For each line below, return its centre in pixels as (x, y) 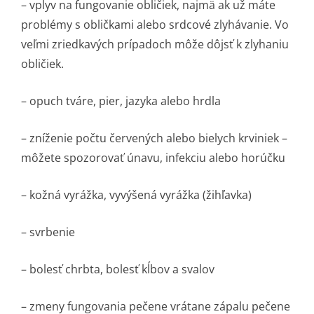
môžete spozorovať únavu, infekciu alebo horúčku (153, 158)
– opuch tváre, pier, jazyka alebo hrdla (121, 101)
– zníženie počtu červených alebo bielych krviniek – (154, 138)
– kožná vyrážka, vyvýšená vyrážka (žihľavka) (136, 195)
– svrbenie (48, 232)
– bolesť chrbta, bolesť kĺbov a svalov (118, 269)
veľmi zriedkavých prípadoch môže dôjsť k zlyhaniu (155, 44)
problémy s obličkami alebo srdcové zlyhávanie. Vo (155, 25)
